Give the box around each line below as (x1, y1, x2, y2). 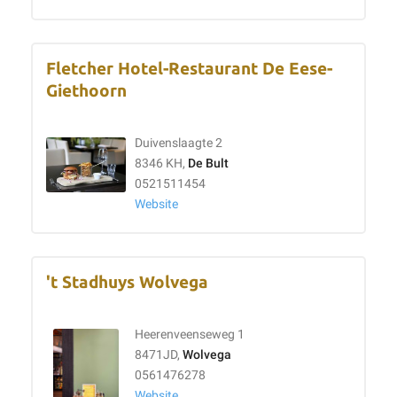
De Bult (188, 156, 229, 171)
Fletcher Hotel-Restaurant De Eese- (46, 59, 332, 78)
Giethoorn (46, 82, 127, 100)
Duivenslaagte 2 (135, 136, 222, 151)
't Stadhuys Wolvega (46, 273, 208, 292)
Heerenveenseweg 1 (135, 327, 245, 342)
